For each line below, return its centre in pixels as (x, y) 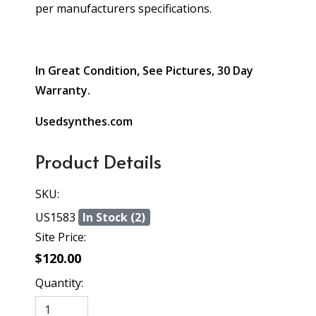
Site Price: (61, 237)
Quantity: (59, 283)
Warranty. (63, 90)
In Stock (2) (114, 217)
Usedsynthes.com (84, 121)
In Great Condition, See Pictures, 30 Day (144, 71)
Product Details (98, 161)
